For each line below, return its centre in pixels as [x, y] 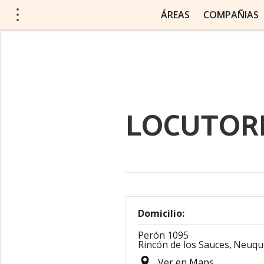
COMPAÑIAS [231, 15]
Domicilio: [161, 213]
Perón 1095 [163, 235]
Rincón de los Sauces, [185, 245]
